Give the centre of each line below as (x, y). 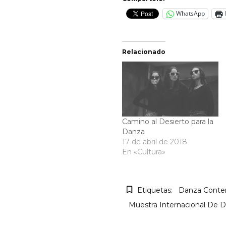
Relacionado (144, 51)
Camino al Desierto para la (168, 121)
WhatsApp (190, 14)
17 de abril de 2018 (155, 142)
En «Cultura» (144, 152)
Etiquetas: (155, 190)
